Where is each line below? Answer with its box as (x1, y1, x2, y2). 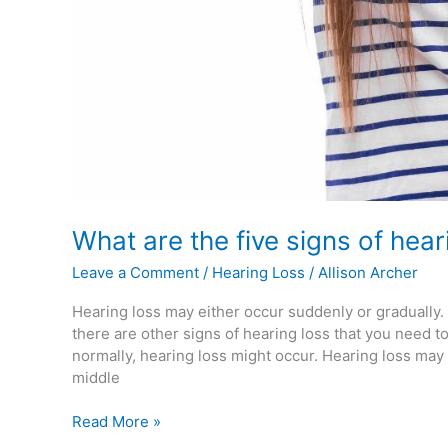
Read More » (72, 412, 161, 432)
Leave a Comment (72, 262, 199, 282)
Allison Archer (318, 262, 418, 282)
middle (72, 367, 120, 387)
